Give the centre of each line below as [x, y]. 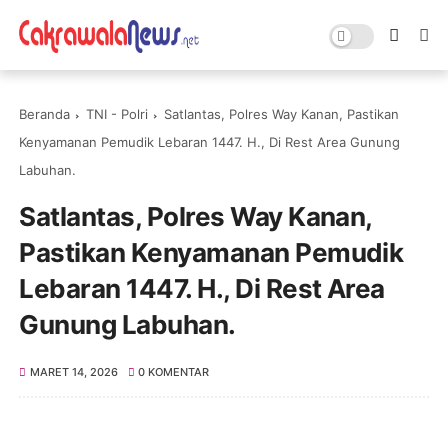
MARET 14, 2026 [73, 372]
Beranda [45, 114]
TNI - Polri [117, 114]
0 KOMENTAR [174, 372]
